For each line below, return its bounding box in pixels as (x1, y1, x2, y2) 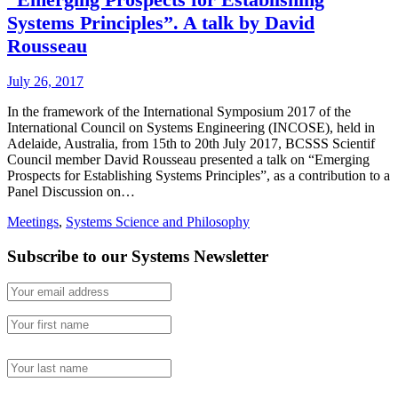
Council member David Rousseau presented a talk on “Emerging (7, 151, 370, 167)
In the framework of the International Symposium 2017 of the (7, 103, 351, 119)
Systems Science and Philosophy (66, 213, 250, 229)
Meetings (7, 213, 59, 229)
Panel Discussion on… (7, 183, 135, 199)
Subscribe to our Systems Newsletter (7, 246, 268, 266)
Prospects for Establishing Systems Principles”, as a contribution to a (7, 167, 390, 183)
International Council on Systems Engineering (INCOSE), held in (7, 119, 375, 135)
